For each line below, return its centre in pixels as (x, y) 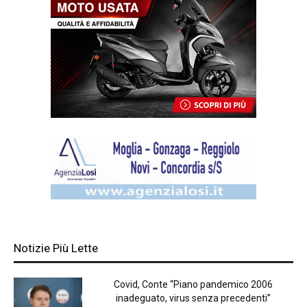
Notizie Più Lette (56, 248)
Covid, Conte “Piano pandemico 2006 (193, 285)
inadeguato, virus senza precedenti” (193, 298)
